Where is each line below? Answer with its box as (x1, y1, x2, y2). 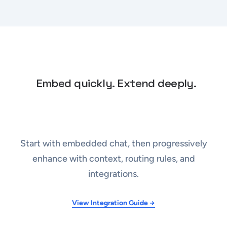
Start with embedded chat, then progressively (20, 137, 207, 149)
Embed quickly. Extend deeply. (35, 75, 197, 91)
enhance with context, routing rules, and (32, 153, 195, 164)
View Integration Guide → (72, 198, 155, 207)
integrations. (88, 168, 139, 179)
